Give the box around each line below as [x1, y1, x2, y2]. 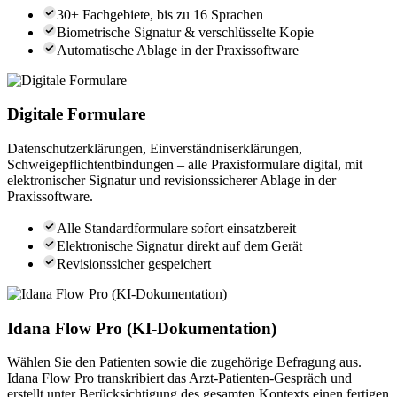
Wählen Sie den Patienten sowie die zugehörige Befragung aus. [7, 354, 362, 370]
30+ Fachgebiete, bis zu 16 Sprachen [57, 6, 263, 22]
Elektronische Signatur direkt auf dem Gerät [57, 237, 302, 253]
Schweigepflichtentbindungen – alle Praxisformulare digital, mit [7, 156, 362, 172]
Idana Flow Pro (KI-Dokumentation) [7, 318, 276, 338]
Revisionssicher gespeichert [57, 255, 211, 271]
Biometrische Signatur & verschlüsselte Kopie [57, 24, 314, 40]
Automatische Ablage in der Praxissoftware [57, 42, 299, 58]
